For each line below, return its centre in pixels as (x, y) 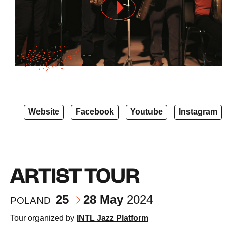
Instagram (198, 112)
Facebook (95, 112)
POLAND (30, 200)
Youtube (146, 112)
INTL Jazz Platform (112, 218)
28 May (105, 199)
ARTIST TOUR (75, 177)
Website (44, 112)
